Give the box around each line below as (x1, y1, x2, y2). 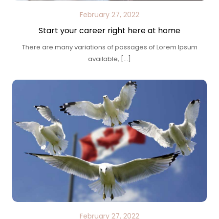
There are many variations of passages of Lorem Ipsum (22, 43, 197, 52)
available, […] (88, 54, 131, 64)
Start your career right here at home (39, 25, 180, 36)
